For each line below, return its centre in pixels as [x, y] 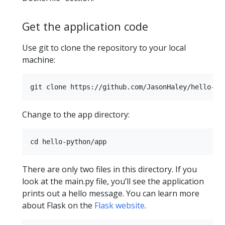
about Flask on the [58, 205]
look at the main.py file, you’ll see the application [113, 181]
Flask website [120, 205]
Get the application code [85, 26]
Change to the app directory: [76, 114]
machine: [39, 60]
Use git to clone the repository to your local [104, 47]
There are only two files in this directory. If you [109, 169]
